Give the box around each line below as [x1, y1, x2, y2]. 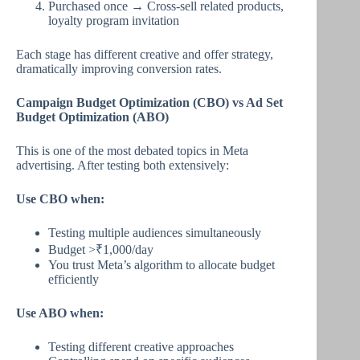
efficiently [48, 272, 99, 286]
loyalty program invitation [48, 14, 179, 27]
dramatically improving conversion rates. [16, 62, 222, 76]
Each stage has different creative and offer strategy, [16, 47, 273, 61]
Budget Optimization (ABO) [16, 110, 169, 124]
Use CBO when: [16, 192, 104, 206]
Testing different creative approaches [48, 340, 234, 354]
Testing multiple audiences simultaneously [48, 226, 261, 239]
